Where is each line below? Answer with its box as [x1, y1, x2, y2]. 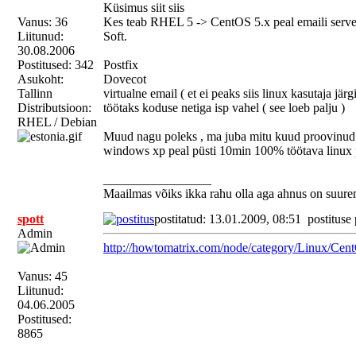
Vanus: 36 [17, 15, 68, 29]
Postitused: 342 [17, 58, 94, 72]
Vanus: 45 [17, 269, 68, 283]
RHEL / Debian [17, 115, 97, 129]
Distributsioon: [17, 101, 91, 114]
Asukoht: [17, 72, 64, 86]
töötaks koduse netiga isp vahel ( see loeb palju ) [103, 101, 345, 114]
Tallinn [17, 87, 52, 100]
